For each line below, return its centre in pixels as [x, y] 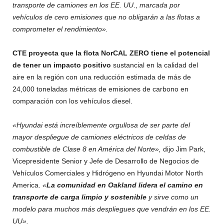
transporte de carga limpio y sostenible [79, 197]
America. [27, 185]
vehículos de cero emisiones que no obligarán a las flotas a [106, 17]
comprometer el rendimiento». [60, 29]
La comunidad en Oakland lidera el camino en [125, 185]
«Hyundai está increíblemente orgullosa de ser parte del [101, 125]
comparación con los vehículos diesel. [72, 101]
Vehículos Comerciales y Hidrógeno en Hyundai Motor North [108, 173]
